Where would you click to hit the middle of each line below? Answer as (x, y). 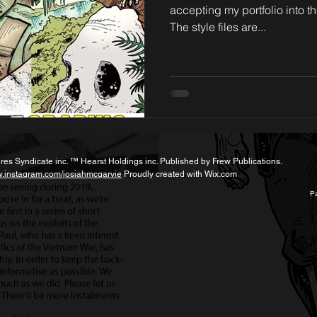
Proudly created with (163, 174)
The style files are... (218, 27)
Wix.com (221, 174)
